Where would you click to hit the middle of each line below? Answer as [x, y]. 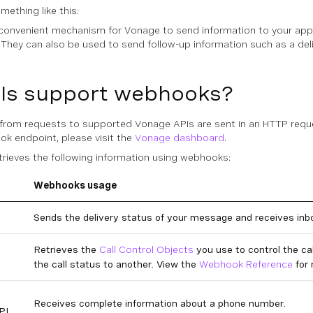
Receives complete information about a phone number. [160, 303]
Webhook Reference [246, 264]
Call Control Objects [146, 249]
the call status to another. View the [116, 264]
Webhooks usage [75, 185]
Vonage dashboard [180, 138]
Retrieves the [66, 249]
